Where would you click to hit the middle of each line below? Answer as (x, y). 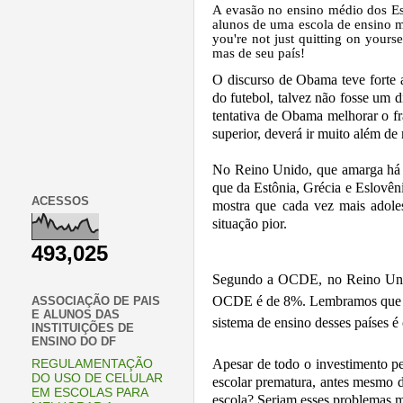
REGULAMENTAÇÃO (92, 364)
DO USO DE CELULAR (97, 379)
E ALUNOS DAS (76, 315)
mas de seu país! (259, 54)
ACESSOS (60, 201)
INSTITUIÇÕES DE (83, 328)
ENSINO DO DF (74, 342)
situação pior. (250, 224)
